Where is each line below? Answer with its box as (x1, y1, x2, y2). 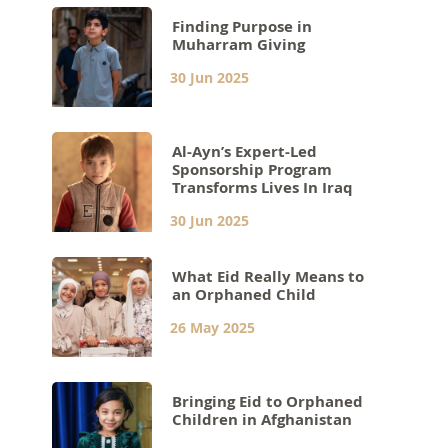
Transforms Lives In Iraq (172, 176, 354, 198)
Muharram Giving (172, 33, 306, 55)
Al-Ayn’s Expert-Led (172, 140, 318, 162)
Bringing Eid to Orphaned (172, 390, 364, 412)
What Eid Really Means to (172, 265, 365, 287)
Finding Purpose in (172, 15, 313, 37)
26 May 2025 (170, 317, 256, 337)
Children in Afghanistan (172, 408, 353, 430)
